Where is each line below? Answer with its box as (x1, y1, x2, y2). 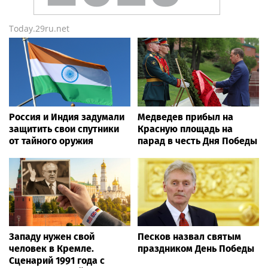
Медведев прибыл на (138, 111, 233, 123)
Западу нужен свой (9, 230, 95, 242)
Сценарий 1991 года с (9, 254, 105, 266)
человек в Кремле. (9, 242, 94, 254)
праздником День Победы (138, 242, 254, 254)
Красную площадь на (138, 123, 233, 135)
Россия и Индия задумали (9, 111, 124, 123)
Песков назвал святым (138, 230, 241, 242)
